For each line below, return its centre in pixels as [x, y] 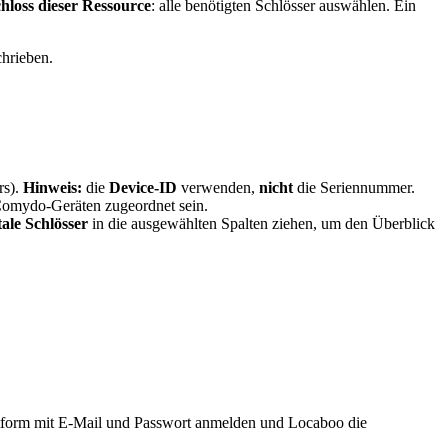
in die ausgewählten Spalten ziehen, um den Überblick [261, 224]
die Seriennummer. [354, 188]
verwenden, [218, 188]
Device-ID [143, 188]
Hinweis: [52, 188]
